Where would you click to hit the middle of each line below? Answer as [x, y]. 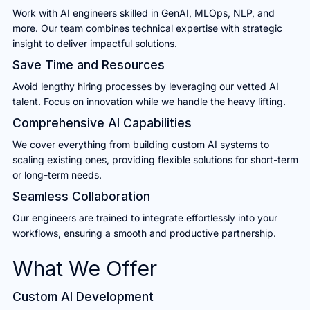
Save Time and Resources [88, 65]
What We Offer [84, 269]
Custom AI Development [83, 297]
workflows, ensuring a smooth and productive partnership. [144, 233]
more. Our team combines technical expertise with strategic [147, 28]
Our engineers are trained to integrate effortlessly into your [145, 218]
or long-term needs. [57, 175]
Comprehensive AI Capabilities [102, 123]
